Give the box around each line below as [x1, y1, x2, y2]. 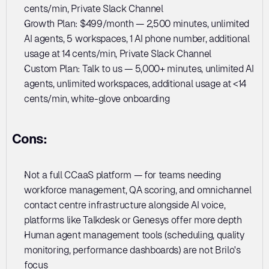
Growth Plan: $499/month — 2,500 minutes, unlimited [24, 17, 249, 29]
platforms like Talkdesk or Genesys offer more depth [24, 214, 242, 226]
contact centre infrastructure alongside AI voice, [24, 199, 226, 211]
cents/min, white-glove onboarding [24, 92, 170, 104]
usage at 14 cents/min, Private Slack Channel [24, 47, 211, 59]
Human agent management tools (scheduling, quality [24, 229, 244, 241]
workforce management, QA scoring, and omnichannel [24, 184, 252, 196]
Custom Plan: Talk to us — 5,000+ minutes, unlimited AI [24, 62, 254, 74]
